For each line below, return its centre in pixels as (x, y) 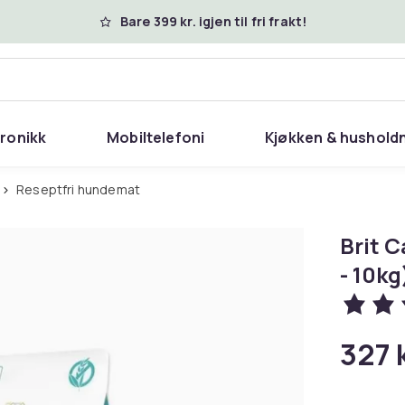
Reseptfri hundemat (83, 189)
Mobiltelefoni (155, 137)
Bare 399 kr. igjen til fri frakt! (213, 21)
